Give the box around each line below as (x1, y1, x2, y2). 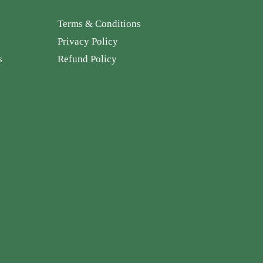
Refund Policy (58, 53, 117, 65)
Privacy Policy (58, 36, 118, 47)
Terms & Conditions (58, 18, 141, 29)
